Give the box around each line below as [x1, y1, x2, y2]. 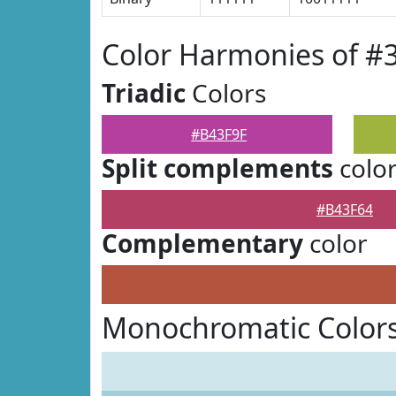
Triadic [102, 76, 186, 110]
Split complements [102, 151, 333, 185]
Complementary [102, 226, 303, 260]
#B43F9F [191, 125, 247, 144]
